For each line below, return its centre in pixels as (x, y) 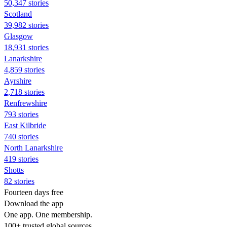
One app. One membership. (48, 214)
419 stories (21, 159)
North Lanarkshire (33, 147)
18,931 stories (26, 47)
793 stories (21, 114)
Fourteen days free (34, 192)
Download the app (34, 203)
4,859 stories (24, 69)
